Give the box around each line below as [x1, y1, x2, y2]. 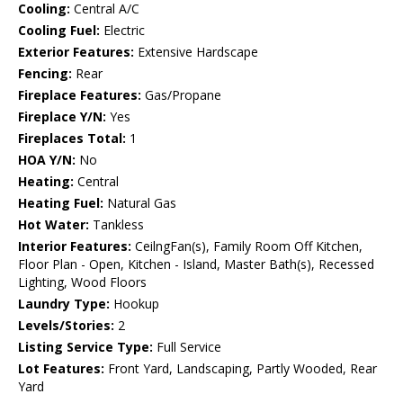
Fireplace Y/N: [18, 108, 106, 126]
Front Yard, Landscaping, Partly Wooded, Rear [104, 360, 377, 378]
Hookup [110, 295, 159, 313]
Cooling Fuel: [18, 22, 100, 40]
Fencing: [18, 65, 72, 83]
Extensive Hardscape [134, 43, 258, 61]
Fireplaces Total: [18, 130, 126, 148]
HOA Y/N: [18, 151, 76, 169]
